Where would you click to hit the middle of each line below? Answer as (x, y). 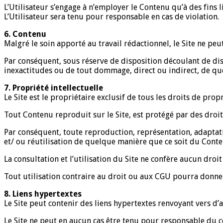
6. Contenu (25, 34)
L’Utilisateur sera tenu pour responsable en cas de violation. (111, 16)
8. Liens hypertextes (43, 194)
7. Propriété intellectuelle (54, 88)
